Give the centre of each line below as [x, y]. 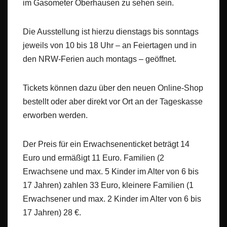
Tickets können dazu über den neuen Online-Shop [113, 88]
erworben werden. [55, 116]
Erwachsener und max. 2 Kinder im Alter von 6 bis [112, 199]
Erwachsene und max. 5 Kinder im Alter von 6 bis [111, 172]
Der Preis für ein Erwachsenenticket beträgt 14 [106, 144]
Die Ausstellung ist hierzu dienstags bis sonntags [111, 32]
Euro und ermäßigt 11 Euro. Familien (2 [93, 158]
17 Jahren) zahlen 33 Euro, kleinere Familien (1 [108, 185]
